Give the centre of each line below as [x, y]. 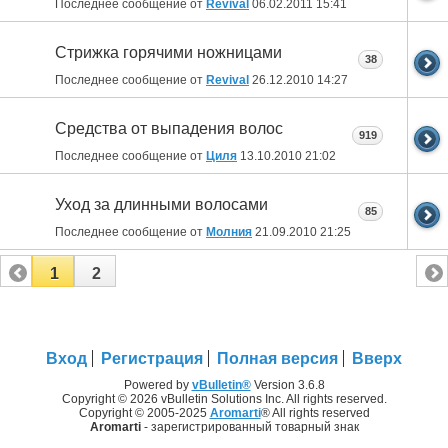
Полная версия [277, 359]
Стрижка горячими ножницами [168, 53]
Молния [229, 232]
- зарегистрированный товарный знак [249, 427]
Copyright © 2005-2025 [144, 413]
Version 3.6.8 [287, 385]
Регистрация [152, 359]
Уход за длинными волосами [161, 205]
